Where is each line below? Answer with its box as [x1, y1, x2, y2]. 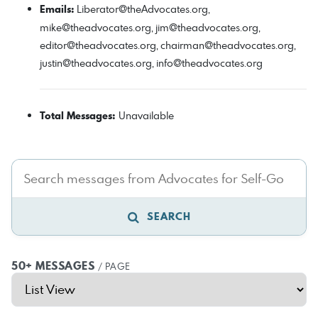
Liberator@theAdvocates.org [77, 2, 208, 16]
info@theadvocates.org [156, 56, 263, 70]
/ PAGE [97, 260, 131, 273]
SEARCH [139, 209, 191, 224]
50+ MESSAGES [11, 257, 98, 274]
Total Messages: [40, 109, 119, 123]
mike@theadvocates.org [40, 21, 151, 34]
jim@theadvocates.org [155, 21, 258, 34]
